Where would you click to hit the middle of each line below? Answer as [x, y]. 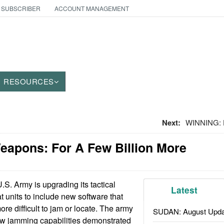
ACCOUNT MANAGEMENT [91, 8]
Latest [184, 190]
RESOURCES [29, 81]
